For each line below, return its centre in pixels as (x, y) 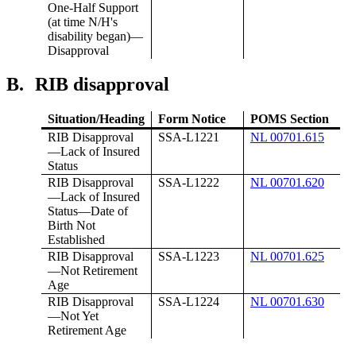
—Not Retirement (93, 271)
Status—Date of (88, 211)
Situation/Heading (96, 119)
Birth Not (72, 226)
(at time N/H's (83, 21)
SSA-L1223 (189, 257)
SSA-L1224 (189, 302)
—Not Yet (73, 316)
